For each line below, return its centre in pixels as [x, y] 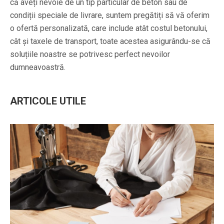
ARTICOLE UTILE [48, 101]
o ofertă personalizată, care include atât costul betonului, [109, 28]
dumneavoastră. [38, 67]
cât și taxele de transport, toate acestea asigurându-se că [110, 41]
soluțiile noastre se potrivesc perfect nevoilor [90, 54]
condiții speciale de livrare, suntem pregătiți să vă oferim [110, 15]
